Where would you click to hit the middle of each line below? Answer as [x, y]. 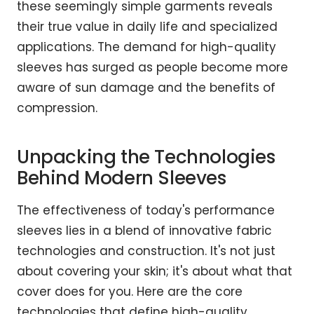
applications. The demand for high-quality [146, 47]
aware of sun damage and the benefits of [146, 88]
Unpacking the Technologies [146, 157]
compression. [57, 108]
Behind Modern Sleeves [122, 178]
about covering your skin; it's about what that [155, 272]
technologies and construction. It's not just [146, 251]
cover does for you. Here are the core [130, 292]
